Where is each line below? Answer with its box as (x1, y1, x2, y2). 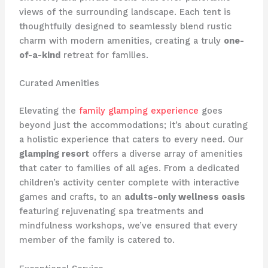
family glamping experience (78, 105, 199, 117)
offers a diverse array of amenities (89, 148, 243, 160)
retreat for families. (60, 49, 148, 60)
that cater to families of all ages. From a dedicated (19, 163, 239, 174)
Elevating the (19, 105, 79, 117)
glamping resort (19, 148, 89, 160)
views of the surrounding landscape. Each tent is (19, 6, 231, 17)
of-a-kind (19, 49, 60, 60)
